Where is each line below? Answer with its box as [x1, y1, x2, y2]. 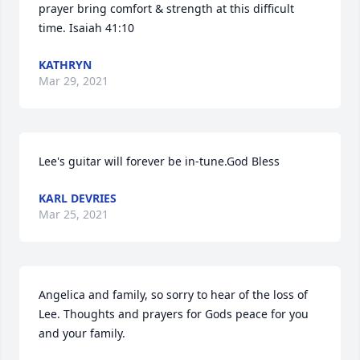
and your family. [39, 325, 125, 341]
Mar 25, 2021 [39, 207, 108, 222]
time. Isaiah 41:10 [39, 20, 134, 35]
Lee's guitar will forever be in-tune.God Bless [39, 153, 280, 169]
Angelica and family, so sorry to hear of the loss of [39, 287, 308, 302]
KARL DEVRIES [39, 190, 117, 206]
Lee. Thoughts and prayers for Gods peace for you [39, 306, 309, 321]
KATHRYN [39, 57, 92, 72]
